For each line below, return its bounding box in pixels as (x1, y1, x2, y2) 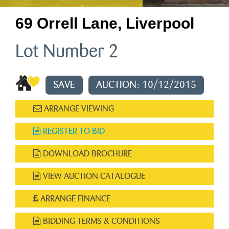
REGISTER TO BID (41, 127, 105, 135)
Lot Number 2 (15, 42, 119, 61)
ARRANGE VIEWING (42, 104, 114, 113)
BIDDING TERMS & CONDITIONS (41, 217, 160, 225)
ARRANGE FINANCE (38, 194, 110, 203)
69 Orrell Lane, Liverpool (15, 15, 194, 32)
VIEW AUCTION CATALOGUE (41, 172, 145, 180)
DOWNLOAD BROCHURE (41, 149, 132, 158)
